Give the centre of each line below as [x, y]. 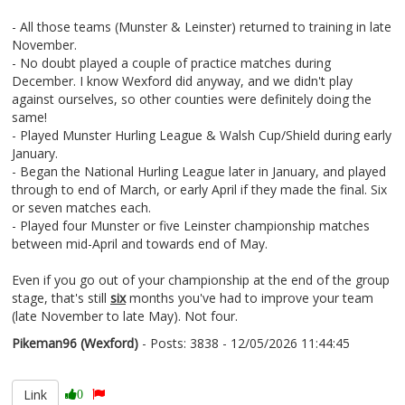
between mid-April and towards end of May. [140, 244]
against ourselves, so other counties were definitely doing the [192, 99]
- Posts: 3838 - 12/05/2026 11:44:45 [244, 343]
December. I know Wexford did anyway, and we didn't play [182, 81]
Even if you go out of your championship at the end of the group [201, 280]
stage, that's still [61, 298]
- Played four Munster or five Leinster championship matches [191, 226]
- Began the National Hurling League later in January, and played [199, 171]
